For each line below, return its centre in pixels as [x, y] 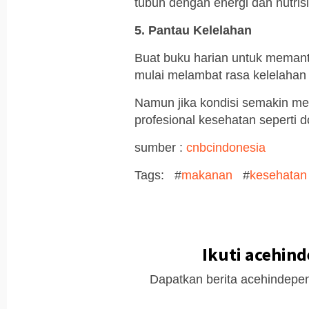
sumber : [159, 148]
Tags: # [158, 176]
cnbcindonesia [224, 148]
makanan [207, 176]
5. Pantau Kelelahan [193, 31]
